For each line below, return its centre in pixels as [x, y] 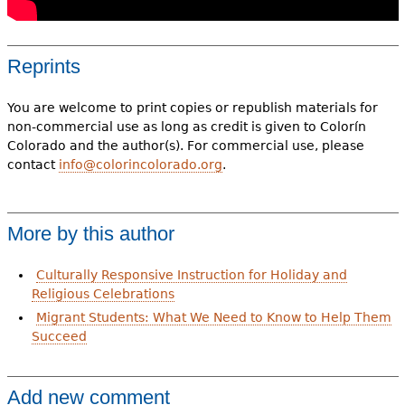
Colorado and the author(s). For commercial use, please [185, 146]
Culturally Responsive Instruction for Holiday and [191, 275]
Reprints [43, 67]
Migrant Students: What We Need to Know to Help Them [213, 318]
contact [33, 165]
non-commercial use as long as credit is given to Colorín [186, 127]
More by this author [90, 234]
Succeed [59, 337]
